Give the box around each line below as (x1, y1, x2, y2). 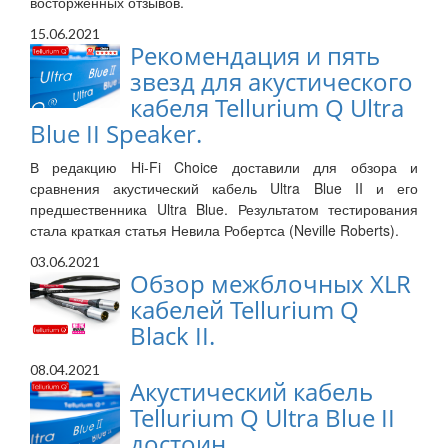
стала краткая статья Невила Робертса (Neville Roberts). (30, 220, 399, 241)
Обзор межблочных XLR (130, 267, 411, 301)
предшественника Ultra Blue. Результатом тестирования (30, 199, 418, 220)
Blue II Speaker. (30, 117, 202, 151)
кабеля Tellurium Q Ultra (130, 91, 404, 125)
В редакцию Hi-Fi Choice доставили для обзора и (30, 157, 418, 178)
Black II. (130, 319, 215, 353)
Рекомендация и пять (130, 39, 380, 73)
